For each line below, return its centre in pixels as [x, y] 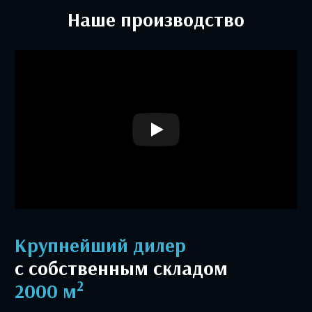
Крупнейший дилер [107, 245]
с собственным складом [121, 268]
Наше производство [162, 19]
